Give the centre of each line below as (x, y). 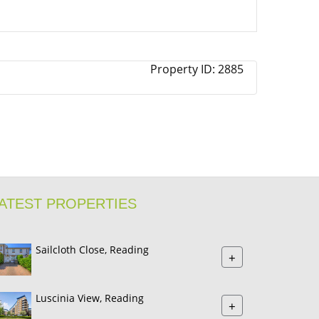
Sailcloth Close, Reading (92, 250)
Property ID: (184, 69)
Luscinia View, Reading (90, 298)
